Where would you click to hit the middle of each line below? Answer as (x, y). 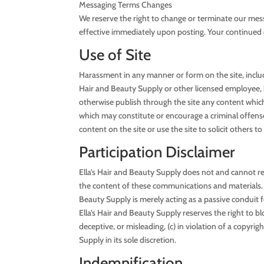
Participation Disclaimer (157, 152)
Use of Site (115, 55)
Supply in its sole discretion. (128, 240)
